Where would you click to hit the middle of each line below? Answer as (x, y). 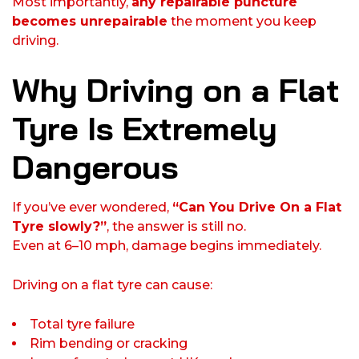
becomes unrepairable (90, 22)
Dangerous (95, 167)
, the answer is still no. (176, 227)
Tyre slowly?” (59, 227)
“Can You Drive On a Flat (257, 208)
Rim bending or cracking (109, 344)
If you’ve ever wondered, (92, 208)
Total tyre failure (82, 325)
